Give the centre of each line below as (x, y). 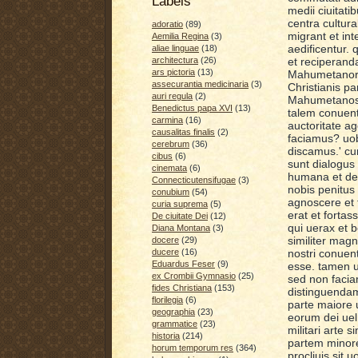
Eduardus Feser (183, 264)
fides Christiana (182, 288)
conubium (171, 192)
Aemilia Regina (180, 36)
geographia (173, 312)
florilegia (167, 300)
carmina (167, 120)
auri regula (172, 96)
